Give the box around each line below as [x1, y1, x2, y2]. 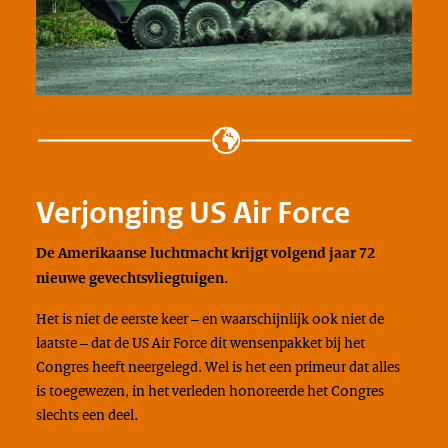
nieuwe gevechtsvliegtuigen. [35, 268, 228, 288]
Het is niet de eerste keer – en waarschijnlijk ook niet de [35, 308, 384, 329]
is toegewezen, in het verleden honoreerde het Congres [35, 380, 384, 401]
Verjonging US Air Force [35, 194, 350, 232]
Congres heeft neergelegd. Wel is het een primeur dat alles [35, 356, 400, 377]
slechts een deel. [35, 404, 138, 425]
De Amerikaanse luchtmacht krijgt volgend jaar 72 [35, 243, 375, 263]
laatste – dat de [35, 332, 132, 353]
